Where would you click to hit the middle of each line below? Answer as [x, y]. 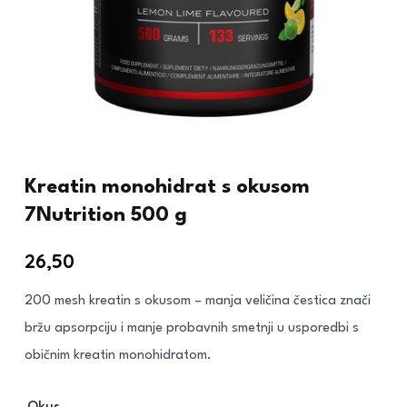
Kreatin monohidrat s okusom [167, 188]
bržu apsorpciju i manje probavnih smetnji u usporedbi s [192, 328]
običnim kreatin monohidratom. [118, 356]
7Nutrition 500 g [106, 216]
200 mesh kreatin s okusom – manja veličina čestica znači [198, 301]
